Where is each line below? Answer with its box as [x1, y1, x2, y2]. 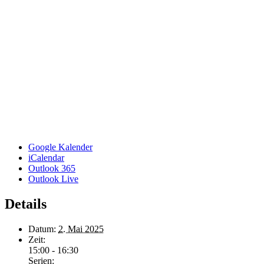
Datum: [28, 223, 56, 234]
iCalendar [28, 152, 64, 163]
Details [5, 196, 47, 212]
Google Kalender [28, 141, 93, 152]
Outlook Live [28, 173, 78, 184]
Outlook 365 [28, 163, 75, 173]
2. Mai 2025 [58, 223, 104, 234]
